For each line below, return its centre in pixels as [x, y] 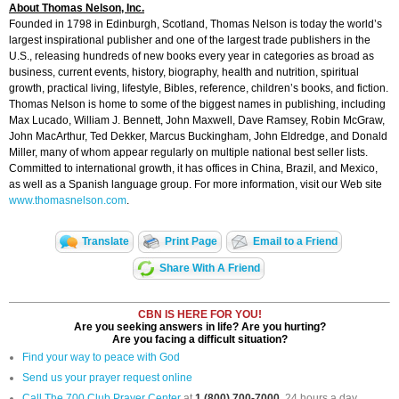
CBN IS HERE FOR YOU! [199, 315]
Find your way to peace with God [101, 358]
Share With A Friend [210, 269]
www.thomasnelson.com [68, 201]
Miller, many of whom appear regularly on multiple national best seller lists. [188, 153]
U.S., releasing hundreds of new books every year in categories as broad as [191, 57]
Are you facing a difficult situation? [199, 340]
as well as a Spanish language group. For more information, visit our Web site [195, 185]
